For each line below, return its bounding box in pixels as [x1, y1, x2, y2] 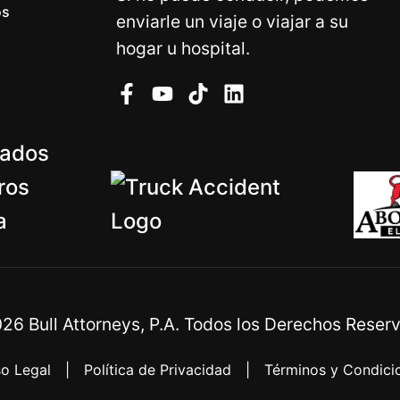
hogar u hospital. [115, 37, 250, 59]
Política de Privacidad [84, 361, 231, 379]
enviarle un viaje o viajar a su [115, 11, 348, 32]
